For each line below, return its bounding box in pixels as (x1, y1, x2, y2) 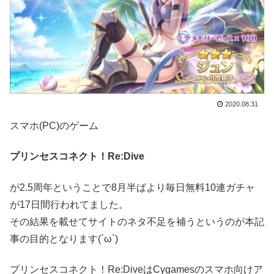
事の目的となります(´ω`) (10, 233, 118, 244)
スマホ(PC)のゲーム (10, 120, 98, 131)
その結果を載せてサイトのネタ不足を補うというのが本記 (10, 216, 264, 227)
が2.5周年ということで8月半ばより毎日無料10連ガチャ (10, 182, 255, 193)
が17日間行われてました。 (10, 199, 128, 210)
